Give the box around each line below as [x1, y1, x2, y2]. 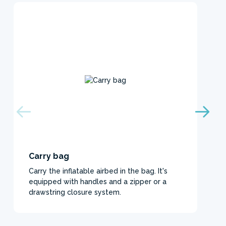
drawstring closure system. [29, 188, 121, 197]
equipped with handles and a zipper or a [29, 178, 166, 186]
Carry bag [29, 151, 69, 161]
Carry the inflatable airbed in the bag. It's [29, 167, 167, 176]
